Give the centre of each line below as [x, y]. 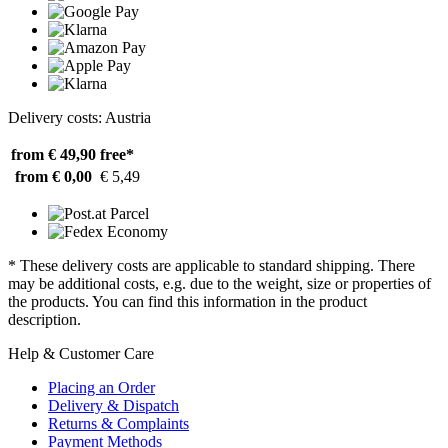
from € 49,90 [53, 155]
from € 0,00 [53, 177]
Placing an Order [101, 388]
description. [44, 320]
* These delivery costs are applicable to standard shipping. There [211, 266]
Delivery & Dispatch [113, 406]
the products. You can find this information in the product [187, 302]
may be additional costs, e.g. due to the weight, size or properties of [219, 284]
